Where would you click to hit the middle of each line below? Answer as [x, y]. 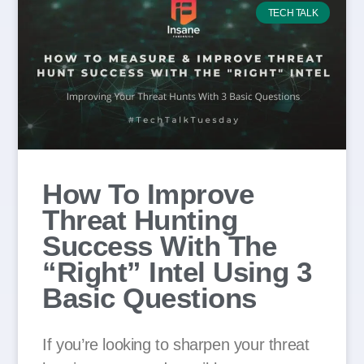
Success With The [159, 246]
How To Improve [148, 194]
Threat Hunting [140, 220]
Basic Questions [149, 298]
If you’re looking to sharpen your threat [176, 345]
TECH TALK [293, 13]
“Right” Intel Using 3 [177, 272]
